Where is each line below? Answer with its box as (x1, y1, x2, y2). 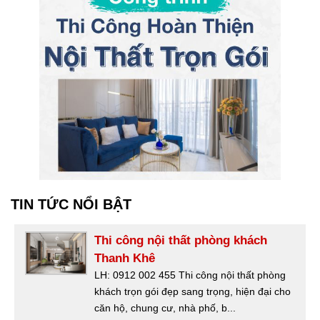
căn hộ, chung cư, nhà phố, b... (94, 301, 236, 314)
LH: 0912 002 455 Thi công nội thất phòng (94, 269, 286, 281)
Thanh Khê (94, 251, 155, 265)
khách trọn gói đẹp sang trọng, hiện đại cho (94, 285, 291, 297)
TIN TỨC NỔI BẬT (11, 196, 131, 212)
